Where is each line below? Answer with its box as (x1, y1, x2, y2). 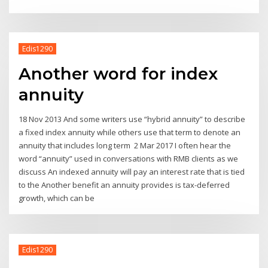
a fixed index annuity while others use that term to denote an (19, 127, 241, 138)
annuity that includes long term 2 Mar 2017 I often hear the (19, 140, 232, 151)
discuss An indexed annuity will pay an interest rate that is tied (19, 166, 245, 178)
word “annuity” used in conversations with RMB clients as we (19, 153, 239, 165)
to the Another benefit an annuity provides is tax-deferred (19, 179, 230, 191)
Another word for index (19, 63, 218, 84)
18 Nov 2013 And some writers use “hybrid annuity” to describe (19, 114, 246, 125)
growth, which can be (19, 193, 97, 204)
